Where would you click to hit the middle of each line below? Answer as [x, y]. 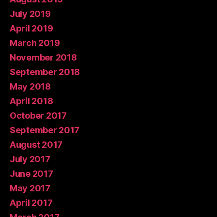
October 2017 [38, 116]
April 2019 [31, 28]
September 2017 [45, 130]
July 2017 [30, 159]
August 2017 [36, 145]
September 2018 [45, 72]
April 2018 [31, 101]
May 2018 [30, 86]
